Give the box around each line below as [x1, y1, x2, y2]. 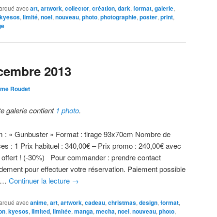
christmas [108, 198, 136, 207]
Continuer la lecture [9, 175, 72, 186]
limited [31, 207, 50, 216]
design [139, 198, 157, 207]
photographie [100, 13, 137, 22]
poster [139, 13, 157, 22]
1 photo [56, 105, 79, 116]
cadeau [85, 198, 105, 207]
